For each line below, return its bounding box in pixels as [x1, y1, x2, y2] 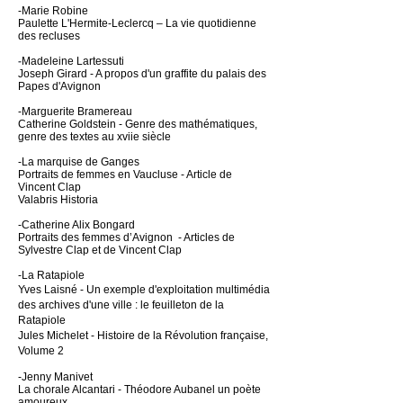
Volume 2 [18, 345, 64, 357]
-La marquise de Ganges [18, 156, 139, 168]
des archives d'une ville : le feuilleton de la [18, 299, 224, 311]
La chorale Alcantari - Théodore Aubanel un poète [18, 383, 261, 396]
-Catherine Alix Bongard [18, 219, 135, 231]
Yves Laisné [18, 283, 77, 296]
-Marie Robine [18, 4, 88, 17]
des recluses [18, 30, 80, 42]
